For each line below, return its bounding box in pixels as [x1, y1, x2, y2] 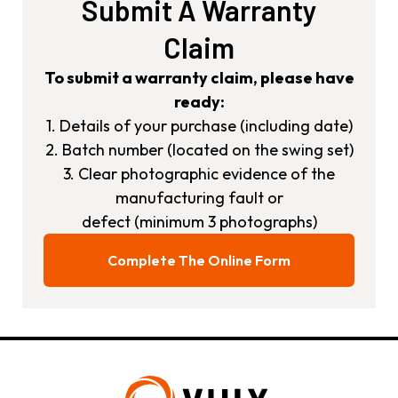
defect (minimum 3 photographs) [81, 211, 317, 232]
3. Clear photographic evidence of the [63, 163, 335, 184]
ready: [173, 92, 225, 112]
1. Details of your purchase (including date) [45, 115, 353, 136]
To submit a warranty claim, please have [44, 68, 354, 88]
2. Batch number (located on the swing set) [44, 139, 354, 160]
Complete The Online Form [107, 251, 291, 269]
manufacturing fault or [115, 187, 283, 208]
